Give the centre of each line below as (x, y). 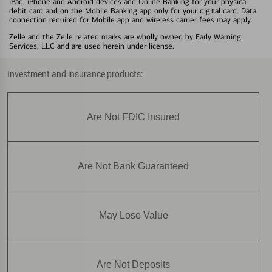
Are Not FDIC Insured (133, 117)
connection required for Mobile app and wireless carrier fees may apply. (131, 19)
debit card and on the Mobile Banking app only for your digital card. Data (133, 10)
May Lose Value (133, 215)
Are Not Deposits (133, 264)
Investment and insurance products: (75, 74)
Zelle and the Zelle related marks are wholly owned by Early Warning (125, 36)
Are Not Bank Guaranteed (133, 166)
